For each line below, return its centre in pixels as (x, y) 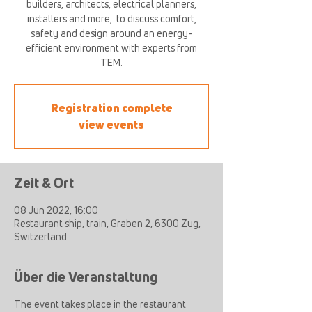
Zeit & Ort (44, 183)
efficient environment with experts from (111, 48)
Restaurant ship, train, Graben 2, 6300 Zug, (107, 223)
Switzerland (40, 236)
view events (111, 125)
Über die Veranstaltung (86, 277)
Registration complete (111, 108)
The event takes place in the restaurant (100, 304)
